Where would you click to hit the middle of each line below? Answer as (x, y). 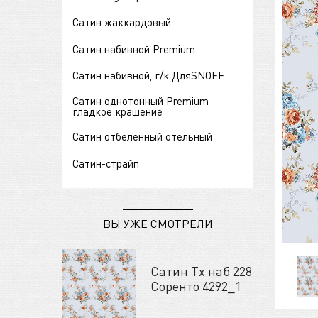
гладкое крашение (117, 111)
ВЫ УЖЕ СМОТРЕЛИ (158, 224)
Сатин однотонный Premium (141, 100)
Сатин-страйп (106, 164)
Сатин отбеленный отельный (142, 137)
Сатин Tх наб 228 (201, 271)
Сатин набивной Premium (134, 49)
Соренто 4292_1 (196, 286)
